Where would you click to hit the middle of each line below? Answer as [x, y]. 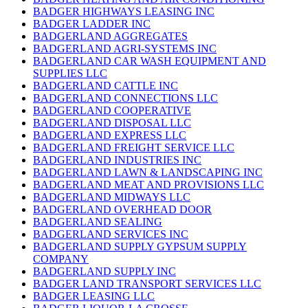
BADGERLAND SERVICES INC [111, 234]
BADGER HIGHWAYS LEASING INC [124, 12]
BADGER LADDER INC [92, 24]
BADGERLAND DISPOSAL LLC [112, 123]
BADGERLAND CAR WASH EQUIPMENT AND [150, 61]
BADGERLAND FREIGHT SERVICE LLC [134, 148]
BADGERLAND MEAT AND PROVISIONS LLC [148, 185]
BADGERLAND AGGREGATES [110, 36]
